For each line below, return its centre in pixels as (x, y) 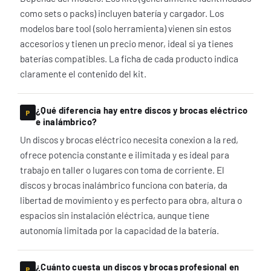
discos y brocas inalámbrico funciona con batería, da (124, 185)
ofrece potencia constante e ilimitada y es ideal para (125, 155)
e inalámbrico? (67, 122)
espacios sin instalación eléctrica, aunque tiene (115, 215)
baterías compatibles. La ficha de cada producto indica (129, 58)
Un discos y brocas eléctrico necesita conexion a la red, (129, 139)
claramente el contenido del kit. (83, 73)
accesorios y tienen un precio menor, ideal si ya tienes (126, 43)
